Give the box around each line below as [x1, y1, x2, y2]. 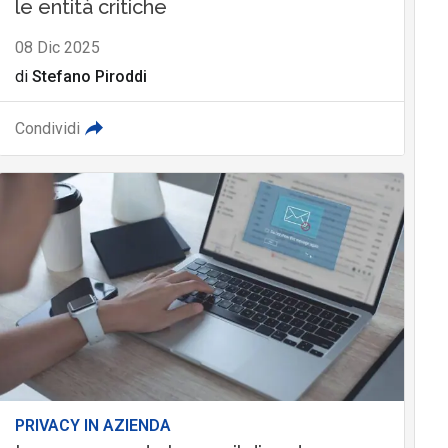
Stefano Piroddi [31, 67, 147, 87]
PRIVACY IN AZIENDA [14, 416, 171, 436]
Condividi [14, 119, 80, 139]
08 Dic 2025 [14, 38, 100, 58]
